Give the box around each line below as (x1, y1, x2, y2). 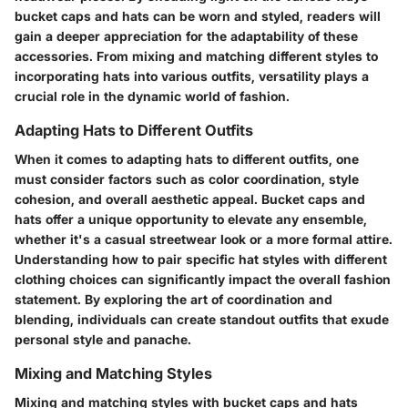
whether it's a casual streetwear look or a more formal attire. (15, 230, 393, 247)
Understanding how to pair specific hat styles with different (15, 250, 387, 267)
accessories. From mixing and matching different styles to (15, 47, 378, 64)
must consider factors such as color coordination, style (15, 170, 359, 187)
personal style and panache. (15, 331, 191, 347)
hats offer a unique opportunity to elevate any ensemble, (15, 210, 367, 227)
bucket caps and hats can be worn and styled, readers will (15, 7, 381, 24)
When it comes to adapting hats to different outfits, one (15, 150, 359, 167)
